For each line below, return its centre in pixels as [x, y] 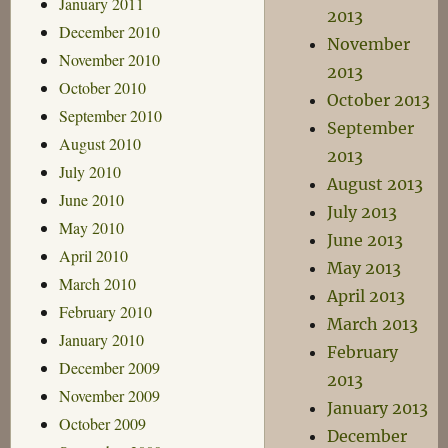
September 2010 [110, 115]
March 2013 [373, 324]
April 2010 [93, 255]
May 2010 [91, 227]
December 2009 [109, 367]
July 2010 [89, 171]
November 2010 [109, 59]
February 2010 [105, 311]
